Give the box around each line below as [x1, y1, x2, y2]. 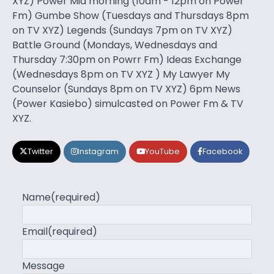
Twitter [28, 146, 53, 157]
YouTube [145, 146, 180, 157]
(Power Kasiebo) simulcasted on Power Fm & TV [12, 97, 243, 111]
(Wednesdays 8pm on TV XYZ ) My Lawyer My [12, 67, 230, 82]
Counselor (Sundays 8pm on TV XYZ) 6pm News [12, 82, 240, 97]
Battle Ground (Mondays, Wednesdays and [12, 38, 217, 53]
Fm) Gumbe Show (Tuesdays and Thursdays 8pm [12, 9, 249, 23]
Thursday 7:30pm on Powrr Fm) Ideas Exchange [12, 53, 242, 67]
